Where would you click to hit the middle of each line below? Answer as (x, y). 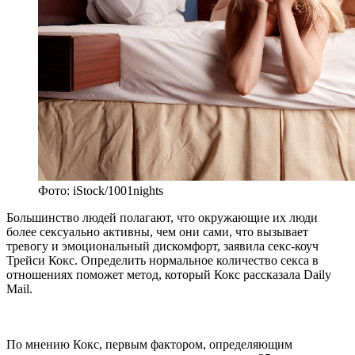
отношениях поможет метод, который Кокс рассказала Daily (169, 275)
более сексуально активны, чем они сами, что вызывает (157, 232)
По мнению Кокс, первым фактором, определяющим (149, 345)
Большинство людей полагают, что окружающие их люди (162, 218)
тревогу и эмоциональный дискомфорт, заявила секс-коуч (162, 246)
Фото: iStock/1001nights (101, 191)
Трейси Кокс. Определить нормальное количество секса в (162, 261)
